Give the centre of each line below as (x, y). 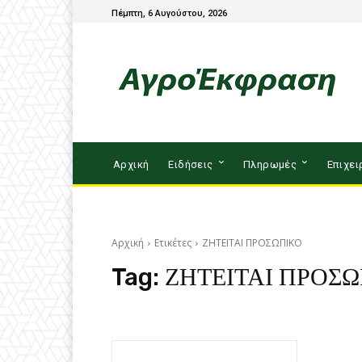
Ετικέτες (173, 242)
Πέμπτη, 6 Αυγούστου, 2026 (169, 13)
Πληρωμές (270, 164)
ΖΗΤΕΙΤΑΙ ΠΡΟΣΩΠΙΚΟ (252, 242)
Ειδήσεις (191, 164)
